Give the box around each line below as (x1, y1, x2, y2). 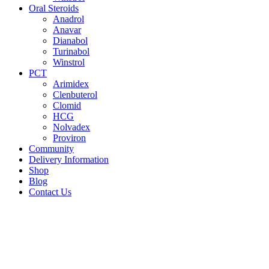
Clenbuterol (53, 89, 97, 100)
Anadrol (53, 13, 84, 24)
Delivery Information (29, 154, 109, 165)
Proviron (53, 132, 86, 143)
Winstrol (53, 56, 85, 67)
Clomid (53, 100, 81, 110)
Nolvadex (53, 121, 90, 132)
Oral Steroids (29, 2, 79, 13)
